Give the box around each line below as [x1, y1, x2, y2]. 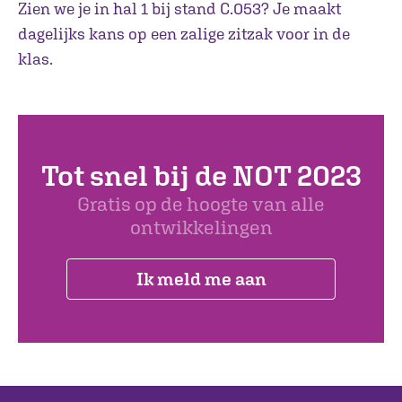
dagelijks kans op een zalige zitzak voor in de [18, 24, 350, 43]
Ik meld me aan [135, 267, 267, 289]
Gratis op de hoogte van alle [77, 192, 325, 215]
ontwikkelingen [129, 215, 273, 239]
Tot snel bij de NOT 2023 [40, 158, 362, 192]
